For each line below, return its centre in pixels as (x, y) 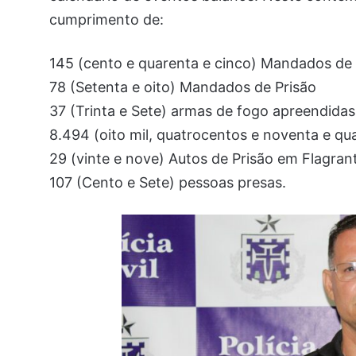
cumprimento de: (106, 19)
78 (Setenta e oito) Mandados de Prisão (183, 87)
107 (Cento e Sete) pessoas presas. (168, 182)
